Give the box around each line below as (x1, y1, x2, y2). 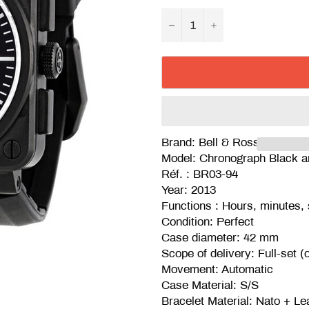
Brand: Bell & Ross (161, 135, 259, 149)
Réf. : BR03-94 (161, 167, 238, 181)
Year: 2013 (161, 183, 216, 197)
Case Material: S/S (161, 278, 259, 292)
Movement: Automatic (161, 262, 273, 276)
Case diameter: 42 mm (161, 230, 282, 244)
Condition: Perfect (161, 215, 254, 228)
